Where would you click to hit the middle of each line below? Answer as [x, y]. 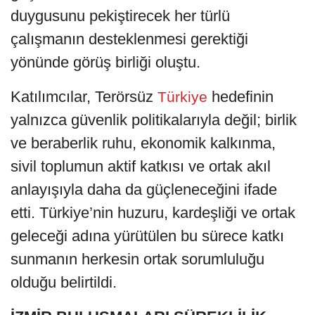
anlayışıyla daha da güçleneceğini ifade [144, 190]
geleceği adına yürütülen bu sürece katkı [147, 236]
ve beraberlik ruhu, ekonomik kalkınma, [143, 143]
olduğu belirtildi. [64, 283]
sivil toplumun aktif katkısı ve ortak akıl [141, 167]
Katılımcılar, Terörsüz [82, 97]
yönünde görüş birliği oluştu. [105, 63]
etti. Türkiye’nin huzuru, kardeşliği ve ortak [153, 213]
